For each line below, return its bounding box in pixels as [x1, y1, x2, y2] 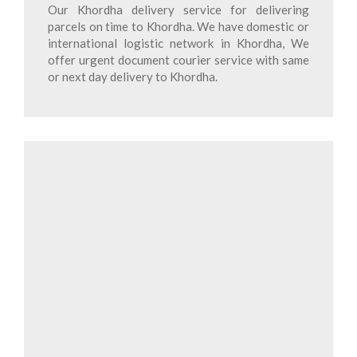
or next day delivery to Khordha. [48, 69, 218, 84]
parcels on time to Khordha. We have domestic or [48, 19, 309, 33]
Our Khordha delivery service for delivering [48, 2, 309, 17]
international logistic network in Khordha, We [48, 36, 309, 50]
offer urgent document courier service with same [48, 53, 309, 67]
